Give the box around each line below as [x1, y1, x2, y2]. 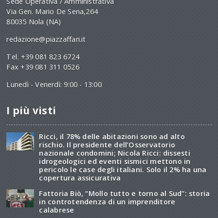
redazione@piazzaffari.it [6, 34, 86, 44]
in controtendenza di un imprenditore [39, 197, 176, 206]
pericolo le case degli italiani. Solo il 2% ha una [39, 164, 207, 174]
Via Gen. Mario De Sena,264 [6, 6, 98, 16]
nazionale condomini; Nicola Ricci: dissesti [39, 148, 190, 158]
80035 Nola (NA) [6, 17, 61, 26]
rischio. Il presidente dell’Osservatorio [39, 140, 176, 149]
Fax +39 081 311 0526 [6, 62, 79, 72]
